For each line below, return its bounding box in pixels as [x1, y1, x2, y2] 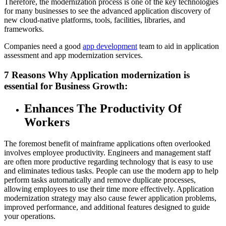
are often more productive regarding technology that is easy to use [4, 157, 213, 166]
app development [83, 42, 137, 51]
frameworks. [4, 25, 44, 34]
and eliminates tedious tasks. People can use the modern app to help [4, 166, 218, 175]
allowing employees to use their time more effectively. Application [4, 184, 214, 193]
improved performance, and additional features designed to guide [4, 202, 210, 211]
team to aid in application [137, 42, 219, 51]
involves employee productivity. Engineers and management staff [4, 148, 211, 157]
